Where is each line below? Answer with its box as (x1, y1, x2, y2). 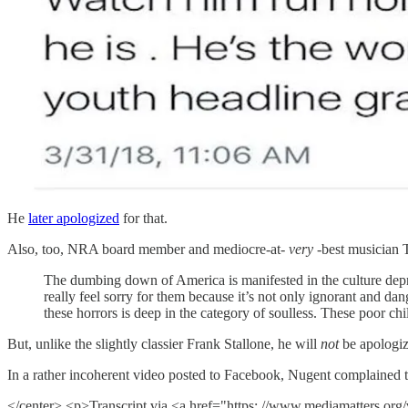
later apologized (28, 210, 119, 227)
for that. (119, 210, 168, 227)
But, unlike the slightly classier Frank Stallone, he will (7, 336, 321, 352)
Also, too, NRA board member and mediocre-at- (7, 241, 289, 258)
